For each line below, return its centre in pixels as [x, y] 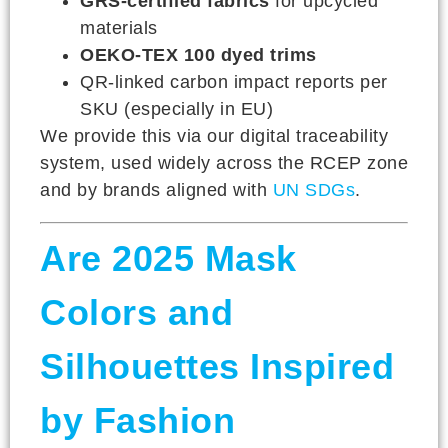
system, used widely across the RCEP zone [224, 162]
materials [119, 27]
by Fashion [137, 420]
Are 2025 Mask [168, 258]
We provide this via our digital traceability [214, 135]
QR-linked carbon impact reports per [234, 81]
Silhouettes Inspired [217, 366]
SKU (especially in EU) [176, 108]
